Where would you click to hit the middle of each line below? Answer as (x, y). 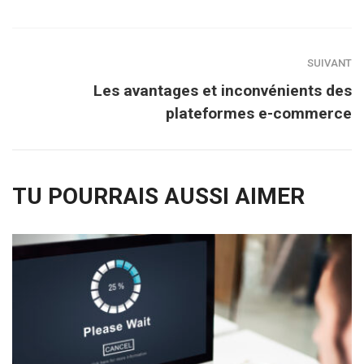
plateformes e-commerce (259, 113)
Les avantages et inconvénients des (223, 90)
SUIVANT (329, 63)
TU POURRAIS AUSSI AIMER (158, 196)
